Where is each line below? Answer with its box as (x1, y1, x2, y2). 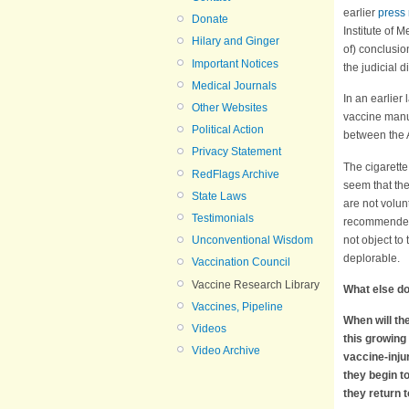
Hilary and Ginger (192, 35, 279, 48)
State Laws (192, 189, 246, 203)
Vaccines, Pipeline (192, 299, 283, 313)
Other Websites (192, 101, 267, 114)
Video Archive (192, 344, 260, 358)
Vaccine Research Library (192, 278, 320, 291)
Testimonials (192, 211, 254, 225)
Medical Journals (192, 79, 277, 92)
